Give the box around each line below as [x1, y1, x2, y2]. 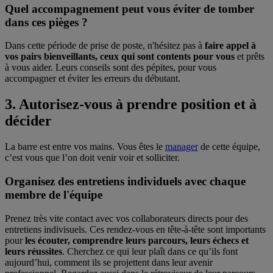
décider [5, 113, 52, 129]
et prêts [237, 51, 264, 62]
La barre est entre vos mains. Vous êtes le [5, 141, 165, 152]
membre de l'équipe [5, 188, 102, 201]
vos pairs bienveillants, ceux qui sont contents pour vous [5, 51, 237, 62]
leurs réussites [5, 246, 62, 257]
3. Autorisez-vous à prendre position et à [5, 96, 257, 113]
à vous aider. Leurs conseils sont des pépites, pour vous [5, 62, 216, 73]
